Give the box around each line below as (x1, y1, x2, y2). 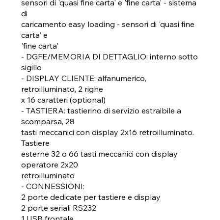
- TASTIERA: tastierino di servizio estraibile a (21, 105, 181, 115)
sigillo (21, 62, 42, 72)
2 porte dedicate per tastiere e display (21, 192, 161, 202)
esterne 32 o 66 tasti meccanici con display (21, 148, 178, 159)
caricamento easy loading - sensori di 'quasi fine (21, 19, 194, 29)
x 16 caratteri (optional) (21, 94, 106, 105)
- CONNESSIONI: (21, 181, 84, 191)
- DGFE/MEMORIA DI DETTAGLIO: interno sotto (21, 51, 198, 61)
